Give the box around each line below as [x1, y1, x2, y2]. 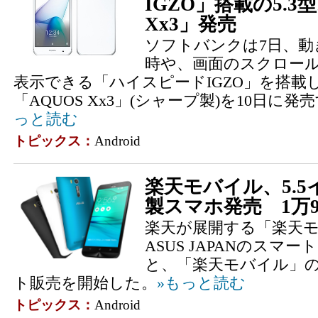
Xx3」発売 [145, 13, 236, 35]
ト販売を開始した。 [13, 274, 157, 292]
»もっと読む [157, 274, 246, 292]
